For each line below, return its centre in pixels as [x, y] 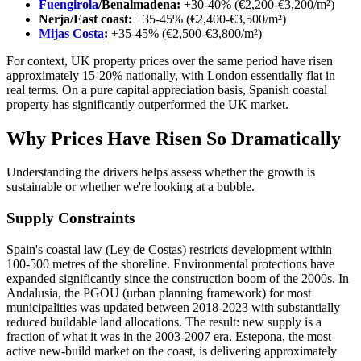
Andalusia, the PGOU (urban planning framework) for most [159, 293]
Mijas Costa [71, 33]
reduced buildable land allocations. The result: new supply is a [164, 322]
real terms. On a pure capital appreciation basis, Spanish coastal [167, 89]
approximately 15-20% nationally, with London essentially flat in [171, 75]
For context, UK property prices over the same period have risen [170, 60]
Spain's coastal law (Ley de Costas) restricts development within [169, 249]
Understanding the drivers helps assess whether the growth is [161, 172]
